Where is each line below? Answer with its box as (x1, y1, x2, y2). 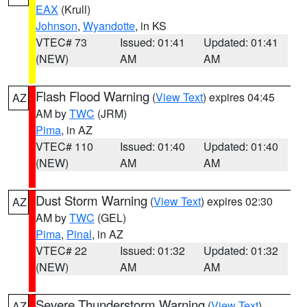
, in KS (135, 18, 167, 34)
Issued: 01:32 (119, 243, 185, 258)
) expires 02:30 (201, 193, 273, 209)
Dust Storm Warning (36, 191, 147, 209)
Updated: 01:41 (204, 34, 279, 50)
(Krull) (58, 1, 90, 17)
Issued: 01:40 (119, 138, 185, 154)
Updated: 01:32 (204, 243, 279, 258)
